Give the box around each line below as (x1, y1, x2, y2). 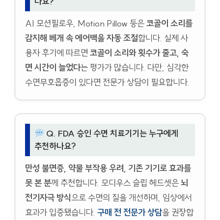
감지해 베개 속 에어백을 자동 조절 (25, 32, 138, 44)
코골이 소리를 (146, 18, 192, 29)
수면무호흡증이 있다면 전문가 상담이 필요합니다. (25, 77, 190, 88)
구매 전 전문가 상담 (97, 207, 162, 219)
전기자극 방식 (25, 192, 71, 204)
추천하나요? (34, 141, 76, 152)
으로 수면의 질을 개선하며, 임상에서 (71, 192, 192, 204)
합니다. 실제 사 (138, 32, 188, 44)
